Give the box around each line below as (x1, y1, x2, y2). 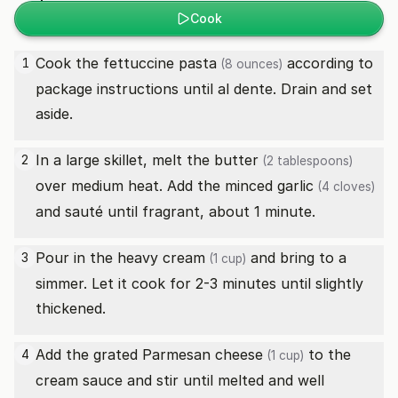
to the (304, 346, 351, 363)
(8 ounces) (217, 57, 283, 71)
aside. (36, 105, 73, 123)
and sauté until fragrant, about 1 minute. (36, 203, 315, 220)
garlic (277, 177, 314, 195)
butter (214, 151, 259, 169)
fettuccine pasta (103, 54, 217, 72)
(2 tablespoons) (259, 154, 353, 168)
